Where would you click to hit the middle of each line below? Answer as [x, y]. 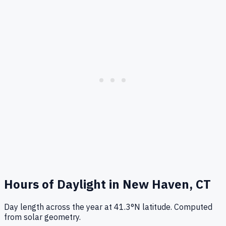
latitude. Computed [176, 207]
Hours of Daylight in [63, 184]
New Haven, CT [167, 184]
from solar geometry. [42, 217]
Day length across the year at [59, 207]
